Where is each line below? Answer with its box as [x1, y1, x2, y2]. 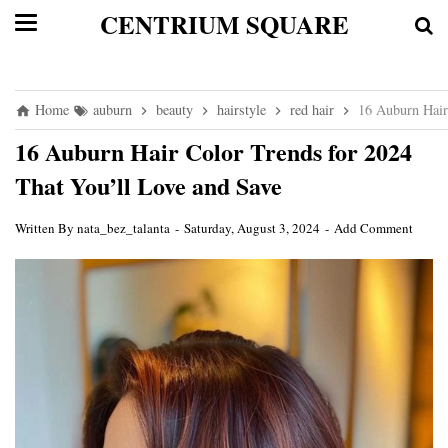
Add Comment [334, 219, 413, 237]
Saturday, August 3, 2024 [184, 219, 323, 237]
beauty [156, 100, 193, 119]
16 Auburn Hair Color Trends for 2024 [15, 134, 412, 169]
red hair [290, 100, 334, 119]
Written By [15, 219, 77, 237]
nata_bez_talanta [77, 219, 170, 237]
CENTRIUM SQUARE [99, 6, 349, 43]
